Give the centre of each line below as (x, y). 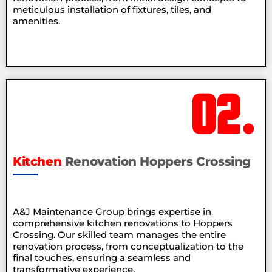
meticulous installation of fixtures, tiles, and (112, 10)
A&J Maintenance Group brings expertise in (112, 212)
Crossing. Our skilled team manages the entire (119, 235)
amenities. (36, 21)
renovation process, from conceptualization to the (128, 246)
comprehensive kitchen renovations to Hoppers (123, 223)
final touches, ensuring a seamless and (102, 258)
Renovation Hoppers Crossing (158, 162)
